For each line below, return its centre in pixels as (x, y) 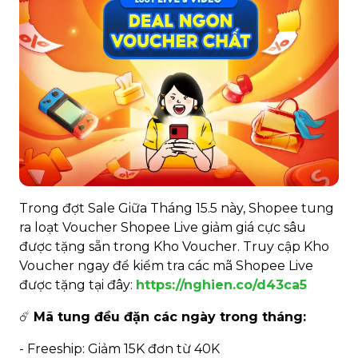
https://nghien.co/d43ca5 (221, 284)
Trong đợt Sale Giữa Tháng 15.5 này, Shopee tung (177, 208)
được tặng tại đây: (78, 284)
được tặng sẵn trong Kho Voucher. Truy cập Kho (174, 246)
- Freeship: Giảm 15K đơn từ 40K (119, 348)
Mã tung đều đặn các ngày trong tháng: (170, 316)
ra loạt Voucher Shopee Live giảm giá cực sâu (163, 227)
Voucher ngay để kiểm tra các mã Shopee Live (166, 265)
